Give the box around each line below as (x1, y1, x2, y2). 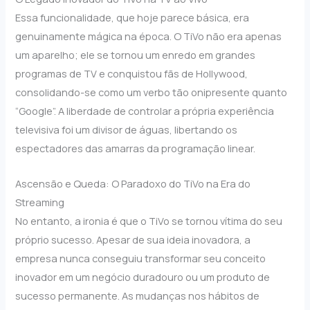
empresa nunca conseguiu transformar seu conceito (15, 250, 266, 265)
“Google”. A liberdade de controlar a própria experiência (15, 104, 275, 118)
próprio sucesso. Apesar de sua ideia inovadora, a (15, 232, 251, 246)
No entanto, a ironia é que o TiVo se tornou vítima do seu (15, 213, 283, 228)
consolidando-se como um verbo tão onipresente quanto (15, 85, 288, 100)
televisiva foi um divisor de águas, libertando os (15, 122, 238, 137)
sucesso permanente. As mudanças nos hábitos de (15, 288, 260, 302)
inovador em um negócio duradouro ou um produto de (15, 269, 271, 284)
